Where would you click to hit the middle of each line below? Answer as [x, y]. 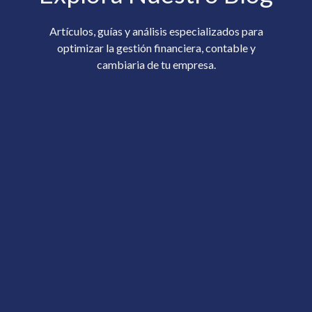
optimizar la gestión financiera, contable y [156, 47]
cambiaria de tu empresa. [156, 64]
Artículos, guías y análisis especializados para [156, 31]
